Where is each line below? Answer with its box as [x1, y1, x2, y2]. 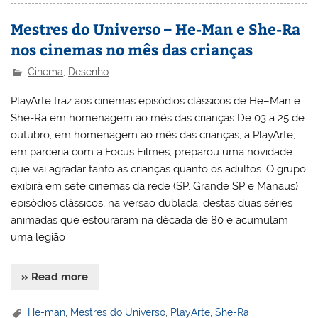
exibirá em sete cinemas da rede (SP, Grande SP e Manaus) [11, 179, 299, 192]
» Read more [21, 270, 89, 284]
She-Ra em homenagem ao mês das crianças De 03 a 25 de [11, 111, 305, 124]
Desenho [68, 65, 109, 77]
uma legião [11, 230, 66, 243]
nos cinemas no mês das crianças [11, 39, 253, 60]
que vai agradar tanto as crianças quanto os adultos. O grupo [11, 162, 307, 175]
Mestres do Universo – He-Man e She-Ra [11, 18, 301, 40]
